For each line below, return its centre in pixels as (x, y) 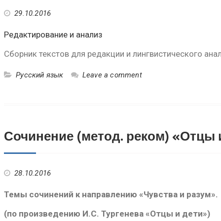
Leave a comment (112, 75)
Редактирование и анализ (53, 35)
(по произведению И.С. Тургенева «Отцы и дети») (107, 214)
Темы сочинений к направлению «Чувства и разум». (111, 194)
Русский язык (40, 75)
